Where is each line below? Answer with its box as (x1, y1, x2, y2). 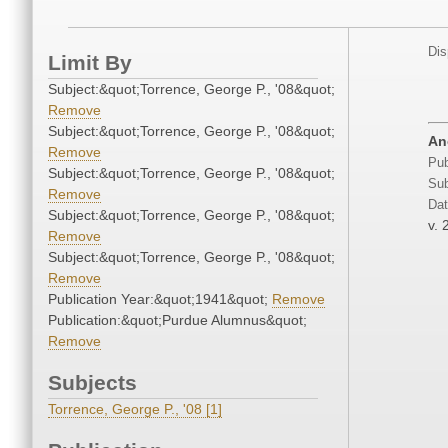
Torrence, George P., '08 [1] (48, 401, 222, 418)
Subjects (48, 371, 137, 395)
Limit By (48, 51, 132, 75)
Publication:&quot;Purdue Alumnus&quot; (48, 312, 307, 329)
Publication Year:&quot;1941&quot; (48, 291, 272, 308)
